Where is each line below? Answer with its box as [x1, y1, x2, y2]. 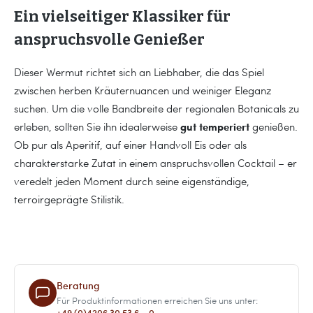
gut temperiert [180, 119, 249, 135]
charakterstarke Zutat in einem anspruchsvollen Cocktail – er [14, 156, 297, 170]
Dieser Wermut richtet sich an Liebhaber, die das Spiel [14, 65, 264, 80]
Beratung [57, 279, 100, 293]
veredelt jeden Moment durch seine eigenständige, [14, 174, 249, 189]
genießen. [249, 119, 298, 134]
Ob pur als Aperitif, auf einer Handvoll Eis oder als [14, 138, 247, 152]
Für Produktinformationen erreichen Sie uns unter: [57, 293, 258, 307]
